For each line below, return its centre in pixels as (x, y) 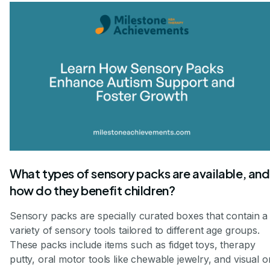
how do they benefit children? (93, 190)
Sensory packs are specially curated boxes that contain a (139, 215)
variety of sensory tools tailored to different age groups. (135, 230)
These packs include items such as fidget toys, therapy (133, 244)
